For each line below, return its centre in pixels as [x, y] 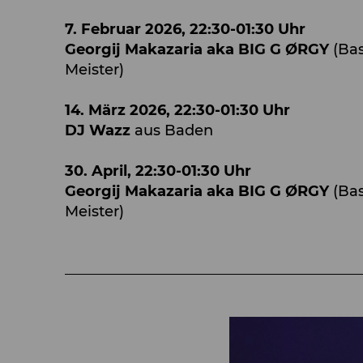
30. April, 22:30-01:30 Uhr [158, 171]
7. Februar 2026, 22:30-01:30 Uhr [185, 29]
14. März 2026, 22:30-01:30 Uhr [177, 110]
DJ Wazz [100, 130]
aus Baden [174, 130]
